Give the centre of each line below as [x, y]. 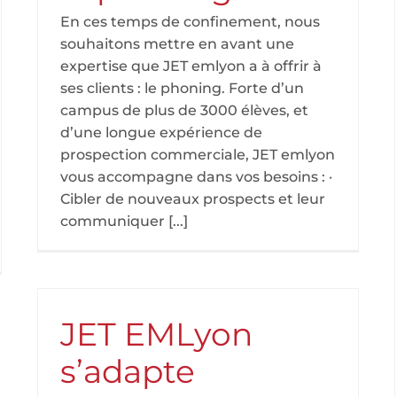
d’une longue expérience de [161, 132]
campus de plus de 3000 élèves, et [184, 110]
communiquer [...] [124, 221]
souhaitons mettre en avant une [177, 44]
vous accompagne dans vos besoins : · [196, 177]
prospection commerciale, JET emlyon [198, 155]
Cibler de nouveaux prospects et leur [193, 199]
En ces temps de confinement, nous [190, 22]
